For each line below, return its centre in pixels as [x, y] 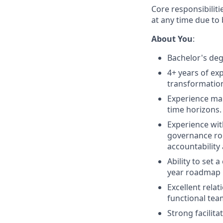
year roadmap [194, 172]
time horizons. [194, 110]
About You [172, 39]
